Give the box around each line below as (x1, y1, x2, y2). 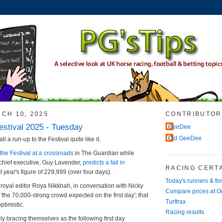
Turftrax (166, 198, 186, 205)
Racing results (166, 208, 204, 216)
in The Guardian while (73, 149, 134, 157)
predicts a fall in (83, 159, 125, 166)
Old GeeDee (168, 135, 202, 142)
